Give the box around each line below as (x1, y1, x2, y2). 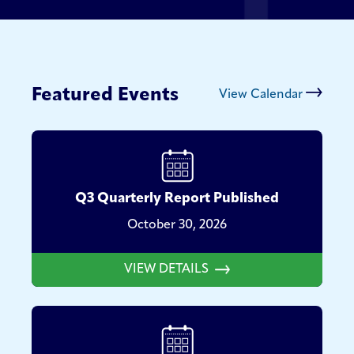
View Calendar (218, 88, 303, 101)
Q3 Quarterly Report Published (75, 191, 279, 205)
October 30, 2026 (127, 218, 227, 232)
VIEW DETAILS (123, 262, 212, 276)
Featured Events (32, 85, 179, 105)
